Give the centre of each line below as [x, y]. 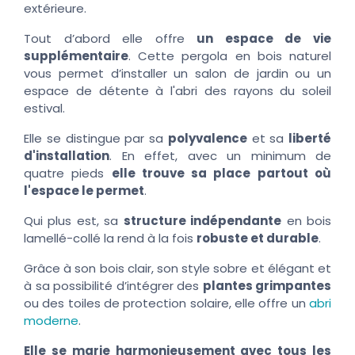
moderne [51, 320]
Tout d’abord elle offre [111, 38]
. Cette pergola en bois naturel [230, 55]
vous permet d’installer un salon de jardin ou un [177, 73]
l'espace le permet [84, 190]
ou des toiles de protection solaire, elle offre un [166, 303]
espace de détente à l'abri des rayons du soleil [177, 90]
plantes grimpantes [267, 285]
